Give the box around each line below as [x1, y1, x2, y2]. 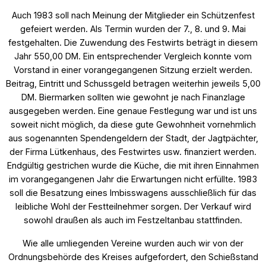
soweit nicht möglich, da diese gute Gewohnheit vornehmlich [10, 119, 256, 129]
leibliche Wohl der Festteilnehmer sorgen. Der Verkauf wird [15, 201, 251, 211]
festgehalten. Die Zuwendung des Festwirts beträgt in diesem [8, 37, 258, 47]
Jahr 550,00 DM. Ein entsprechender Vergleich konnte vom [14, 50, 252, 61]
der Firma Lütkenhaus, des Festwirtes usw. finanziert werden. [9, 146, 256, 157]
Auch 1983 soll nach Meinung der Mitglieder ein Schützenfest [11, 9, 255, 20]
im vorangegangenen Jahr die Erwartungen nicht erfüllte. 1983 [9, 173, 257, 184]
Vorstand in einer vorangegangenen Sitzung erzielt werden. [14, 64, 252, 75]
